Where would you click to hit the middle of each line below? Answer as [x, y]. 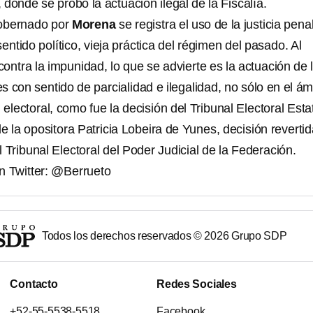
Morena [94, 24]
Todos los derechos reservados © [123, 236]
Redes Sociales [197, 284]
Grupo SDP [258, 236]
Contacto [34, 284]
